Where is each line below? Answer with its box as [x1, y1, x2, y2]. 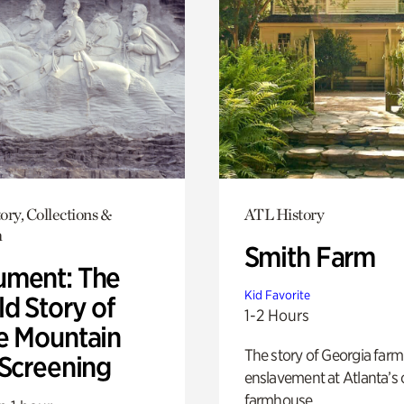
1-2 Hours [243, 305, 309, 325]
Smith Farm [243, 239, 376, 274]
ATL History [243, 204, 325, 224]
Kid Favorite [243, 287, 310, 302]
